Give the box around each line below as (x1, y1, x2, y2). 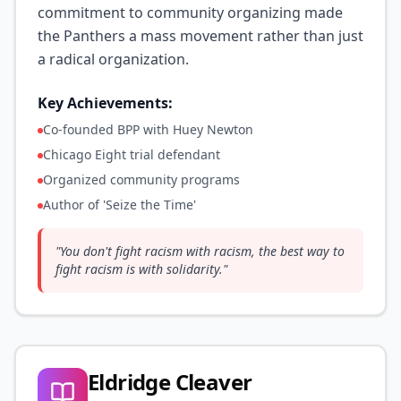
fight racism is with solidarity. (55, 260, 223, 277)
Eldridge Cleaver (88, 367, 252, 397)
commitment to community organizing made (38, 3, 343, 22)
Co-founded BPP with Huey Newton (43, 121, 253, 138)
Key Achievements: (38, 93, 173, 113)
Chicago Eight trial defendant (43, 146, 220, 163)
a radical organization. (38, 49, 189, 69)
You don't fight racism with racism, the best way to (60, 243, 345, 260)
